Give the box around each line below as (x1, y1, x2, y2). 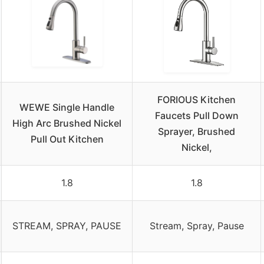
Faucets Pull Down (154, 110, 239, 122)
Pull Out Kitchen (30, 133, 104, 146)
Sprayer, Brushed (158, 126, 235, 138)
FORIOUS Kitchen (157, 94, 236, 106)
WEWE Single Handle (19, 101, 114, 114)
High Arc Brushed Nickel (12, 117, 121, 130)
